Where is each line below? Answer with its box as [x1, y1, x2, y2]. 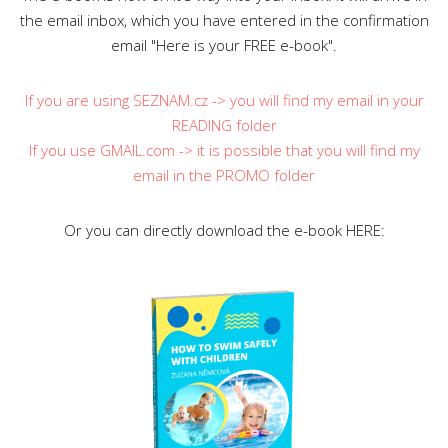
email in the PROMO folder [133, 164, 315, 185]
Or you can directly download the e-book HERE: [63, 219, 385, 240]
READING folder [171, 114, 277, 135]
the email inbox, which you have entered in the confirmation [19, 9, 429, 30]
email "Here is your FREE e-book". [111, 34, 337, 55]
